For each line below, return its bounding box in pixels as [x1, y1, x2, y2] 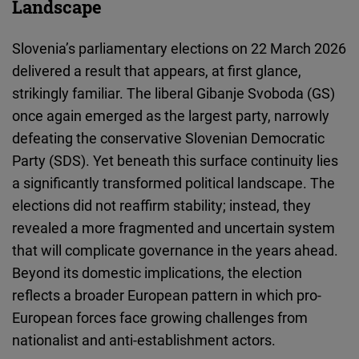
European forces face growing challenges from [12, 308, 308, 328]
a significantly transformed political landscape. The [12, 173, 335, 193]
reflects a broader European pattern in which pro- [12, 285, 321, 305]
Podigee [50, 184, 103, 203]
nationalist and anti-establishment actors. [12, 330, 276, 350]
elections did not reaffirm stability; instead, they [12, 196, 311, 216]
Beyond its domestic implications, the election [12, 263, 302, 283]
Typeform [50, 318, 113, 337]
